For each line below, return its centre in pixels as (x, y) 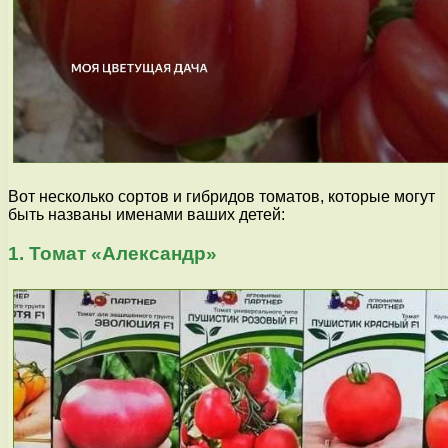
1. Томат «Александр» (112, 253)
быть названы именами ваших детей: (146, 215)
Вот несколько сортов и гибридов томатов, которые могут (221, 197)
